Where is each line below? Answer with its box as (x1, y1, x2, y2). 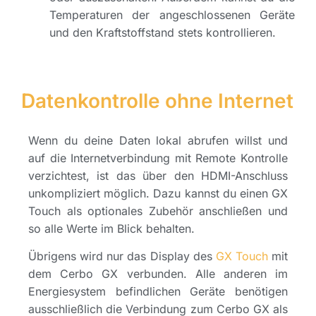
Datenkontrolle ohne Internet (21, 88, 293, 113)
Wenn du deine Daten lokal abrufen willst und (28, 133, 288, 147)
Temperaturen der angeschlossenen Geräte (49, 7, 295, 22)
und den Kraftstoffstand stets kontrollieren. (49, 25, 276, 39)
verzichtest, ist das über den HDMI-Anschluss (28, 168, 288, 183)
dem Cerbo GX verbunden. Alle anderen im (28, 267, 288, 281)
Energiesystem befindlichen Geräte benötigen (28, 284, 288, 299)
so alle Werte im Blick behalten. (28, 221, 198, 236)
